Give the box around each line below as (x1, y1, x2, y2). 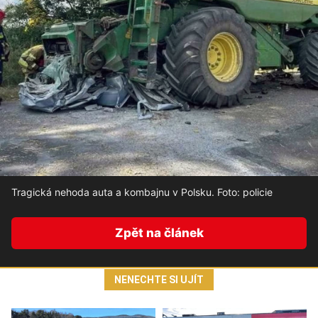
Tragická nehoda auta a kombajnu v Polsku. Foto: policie (11, 186, 273, 199)
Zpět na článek (114, 226, 204, 241)
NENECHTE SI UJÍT (114, 274, 204, 286)
